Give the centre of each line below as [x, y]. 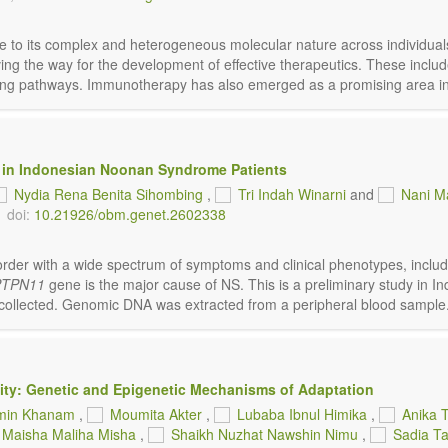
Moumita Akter [156, 414]
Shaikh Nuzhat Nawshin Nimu [264, 434]
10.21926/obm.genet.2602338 [130, 214]
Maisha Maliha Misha [69, 434]
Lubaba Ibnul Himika [302, 414]
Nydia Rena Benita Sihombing [108, 194]
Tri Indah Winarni [292, 194]
